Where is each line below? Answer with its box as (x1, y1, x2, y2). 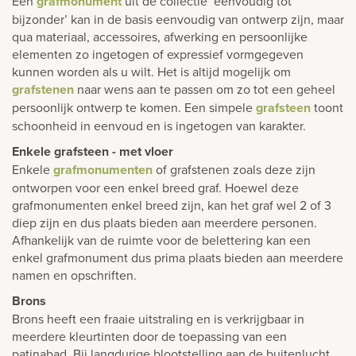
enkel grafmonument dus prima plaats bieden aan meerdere (12, 248, 343, 266)
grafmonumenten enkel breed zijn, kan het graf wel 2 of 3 (12, 195, 331, 214)
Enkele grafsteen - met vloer (12, 141, 173, 161)
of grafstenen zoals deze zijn (153, 160, 315, 178)
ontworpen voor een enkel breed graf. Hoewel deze (12, 178, 299, 196)
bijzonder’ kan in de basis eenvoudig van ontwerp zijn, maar (12, 10, 344, 28)
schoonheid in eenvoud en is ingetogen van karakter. (12, 116, 306, 134)
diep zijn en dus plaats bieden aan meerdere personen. (12, 213, 317, 231)
